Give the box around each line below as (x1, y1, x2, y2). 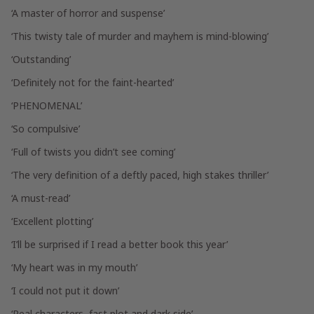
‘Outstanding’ (11, 53, 71, 66)
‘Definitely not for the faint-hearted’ (11, 76, 174, 89)
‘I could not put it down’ (11, 284, 119, 297)
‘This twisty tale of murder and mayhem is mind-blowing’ (11, 29, 268, 43)
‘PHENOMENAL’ (11, 99, 82, 112)
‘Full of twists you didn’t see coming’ (11, 145, 175, 158)
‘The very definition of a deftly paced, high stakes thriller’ (11, 168, 268, 182)
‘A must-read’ (11, 191, 70, 205)
